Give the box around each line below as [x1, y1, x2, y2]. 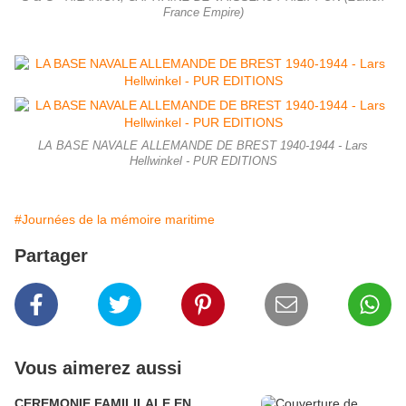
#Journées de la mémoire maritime [14, 212, 215, 227]
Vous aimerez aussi [14, 358, 182, 379]
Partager [14, 246, 88, 266]
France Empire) [162, 6, 244, 20]
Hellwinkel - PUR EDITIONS [129, 155, 277, 169]
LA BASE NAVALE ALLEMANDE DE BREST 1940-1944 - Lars [38, 140, 368, 153]
